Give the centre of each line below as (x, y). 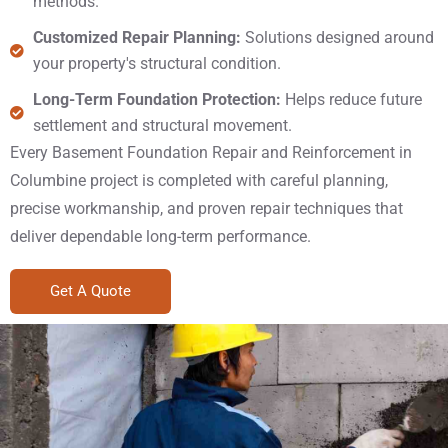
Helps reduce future (353, 99)
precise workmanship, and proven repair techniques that (206, 208)
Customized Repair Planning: (136, 37)
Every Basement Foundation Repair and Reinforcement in (211, 152)
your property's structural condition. (156, 63)
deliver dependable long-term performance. (160, 236)
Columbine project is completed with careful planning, (199, 180)
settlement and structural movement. (162, 125)
